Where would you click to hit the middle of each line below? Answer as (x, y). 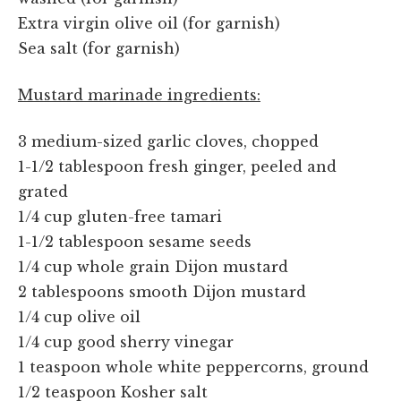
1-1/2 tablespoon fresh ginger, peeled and (177, 166)
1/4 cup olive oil (79, 316)
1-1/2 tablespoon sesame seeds (135, 241)
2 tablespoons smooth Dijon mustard (162, 291)
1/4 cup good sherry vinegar (126, 341)
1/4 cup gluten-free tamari (120, 216)
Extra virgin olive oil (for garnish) (149, 23)
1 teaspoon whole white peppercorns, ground (193, 367)
